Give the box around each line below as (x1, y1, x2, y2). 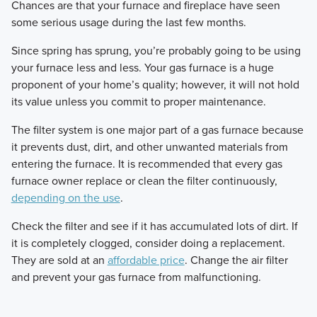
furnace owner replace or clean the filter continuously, (11, 172, 277, 189)
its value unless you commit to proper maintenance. (11, 93, 266, 110)
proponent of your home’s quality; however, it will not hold (11, 76, 299, 93)
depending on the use (11, 189, 120, 206)
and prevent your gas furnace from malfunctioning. (11, 268, 261, 285)
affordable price (107, 251, 185, 268)
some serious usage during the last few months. (11, 13, 246, 30)
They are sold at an (11, 251, 108, 268)
